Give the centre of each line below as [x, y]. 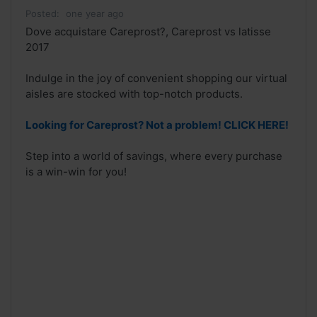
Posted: [42, 14]
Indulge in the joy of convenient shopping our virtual [156, 79]
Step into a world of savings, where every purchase [154, 156]
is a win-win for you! [76, 172]
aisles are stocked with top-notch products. [134, 94]
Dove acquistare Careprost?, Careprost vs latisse [148, 32]
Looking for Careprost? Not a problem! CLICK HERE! [157, 125]
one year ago [95, 14]
